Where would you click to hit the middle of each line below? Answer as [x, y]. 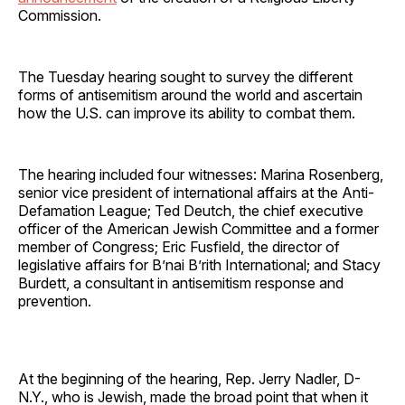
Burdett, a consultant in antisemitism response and [181, 283]
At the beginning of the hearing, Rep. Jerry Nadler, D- [189, 378]
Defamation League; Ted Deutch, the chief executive [191, 210]
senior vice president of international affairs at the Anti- [196, 192]
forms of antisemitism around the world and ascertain [190, 94]
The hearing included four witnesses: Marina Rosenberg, [201, 174]
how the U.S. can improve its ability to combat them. [188, 113]
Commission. [60, 15]
